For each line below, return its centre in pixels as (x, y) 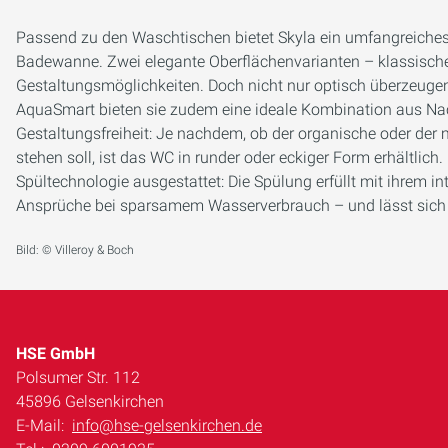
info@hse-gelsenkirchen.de (167, 425)
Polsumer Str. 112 (78, 377)
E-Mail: (42, 425)
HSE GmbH (56, 353)
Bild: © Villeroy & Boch (75, 250)
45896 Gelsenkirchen (90, 401)
